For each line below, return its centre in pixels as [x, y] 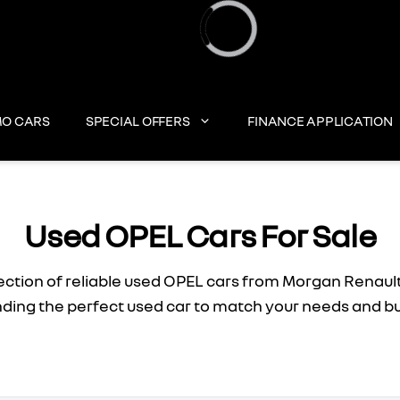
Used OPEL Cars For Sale [200, 235]
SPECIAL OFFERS [137, 121]
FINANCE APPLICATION [320, 121]
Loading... [234, 67]
